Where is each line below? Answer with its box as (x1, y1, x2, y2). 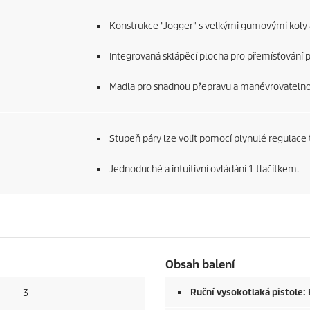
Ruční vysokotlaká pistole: (190, 286, 308, 298)
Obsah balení (165, 257, 235, 272)
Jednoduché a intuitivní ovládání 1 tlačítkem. (109, 163, 299, 175)
